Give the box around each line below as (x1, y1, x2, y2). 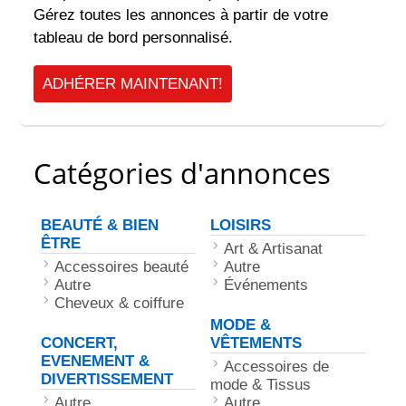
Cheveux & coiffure (54, 295, 185, 312)
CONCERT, (41, 334, 119, 352)
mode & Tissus (210, 376, 311, 393)
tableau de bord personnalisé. (34, 29, 234, 46)
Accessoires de (224, 358, 329, 375)
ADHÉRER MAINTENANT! (43, 75, 224, 92)
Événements (224, 276, 308, 294)
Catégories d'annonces (34, 154, 332, 192)
